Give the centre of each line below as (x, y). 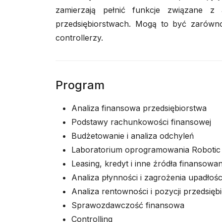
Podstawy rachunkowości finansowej (141, 122)
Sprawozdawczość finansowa (128, 205)
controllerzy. (79, 38)
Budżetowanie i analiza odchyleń (133, 136)
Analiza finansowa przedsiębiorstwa (139, 108)
